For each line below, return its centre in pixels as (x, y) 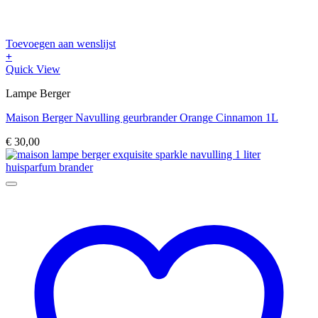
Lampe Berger (38, 93)
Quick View (33, 69)
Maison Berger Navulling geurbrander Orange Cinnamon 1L (142, 117)
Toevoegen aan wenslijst (61, 43)
